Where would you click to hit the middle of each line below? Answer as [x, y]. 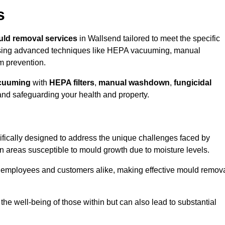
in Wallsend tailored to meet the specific [149, 39]
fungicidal [193, 83]
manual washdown [134, 83]
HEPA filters [72, 83]
